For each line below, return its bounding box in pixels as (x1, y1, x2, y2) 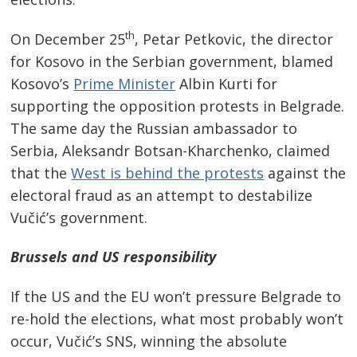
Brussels (10, 247, 69, 267)
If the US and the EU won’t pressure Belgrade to (10, 286, 342, 306)
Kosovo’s (10, 73, 74, 93)
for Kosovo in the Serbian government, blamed (10, 51, 334, 71)
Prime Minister (73, 73, 176, 93)
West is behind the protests (71, 163, 265, 182)
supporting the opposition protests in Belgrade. (10, 96, 345, 116)
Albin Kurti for (175, 73, 278, 93)
